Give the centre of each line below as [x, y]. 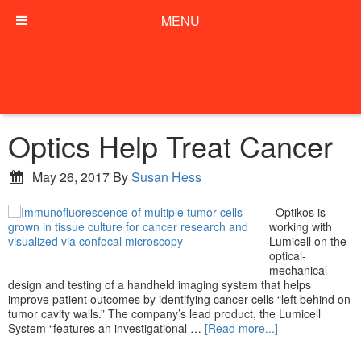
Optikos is [297, 212]
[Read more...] [241, 328]
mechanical [298, 270]
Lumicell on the [308, 241]
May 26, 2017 [71, 177]
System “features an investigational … [106, 328]
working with [301, 226]
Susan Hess [166, 177]
